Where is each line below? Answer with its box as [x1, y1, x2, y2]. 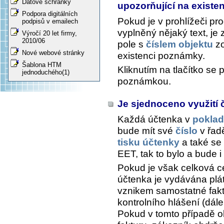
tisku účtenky [117, 137, 179, 148]
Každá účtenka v [117, 114, 192, 125]
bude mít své [117, 125, 175, 136]
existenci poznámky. [117, 50, 205, 61]
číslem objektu [146, 39, 213, 50]
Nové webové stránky [22, 49, 84, 57]
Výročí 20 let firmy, [22, 29, 77, 37]
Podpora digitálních [22, 10, 77, 18]
